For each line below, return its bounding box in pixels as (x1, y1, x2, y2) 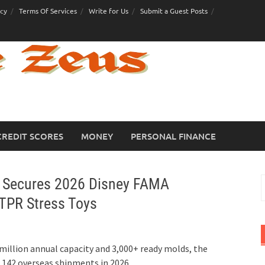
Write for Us (89, 5, 128, 15)
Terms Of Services (19, 5, 77, 15)
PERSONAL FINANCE (131, 130, 216, 142)
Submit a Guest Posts (140, 5, 208, 15)
